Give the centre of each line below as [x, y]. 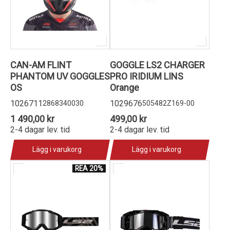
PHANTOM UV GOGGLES [60, 76]
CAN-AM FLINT [41, 65]
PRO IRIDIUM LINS [147, 76]
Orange [124, 87]
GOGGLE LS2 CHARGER [157, 65]
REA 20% [89, 168]
